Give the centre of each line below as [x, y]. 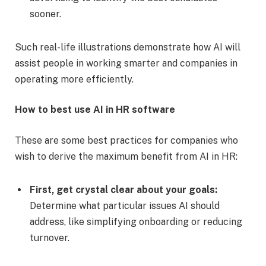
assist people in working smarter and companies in [126, 63]
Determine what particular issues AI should [125, 205]
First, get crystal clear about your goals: [123, 189]
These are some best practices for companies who [126, 141]
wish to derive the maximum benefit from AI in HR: [127, 157]
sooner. [45, 14]
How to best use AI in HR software [97, 110]
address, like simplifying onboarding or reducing [136, 221]
